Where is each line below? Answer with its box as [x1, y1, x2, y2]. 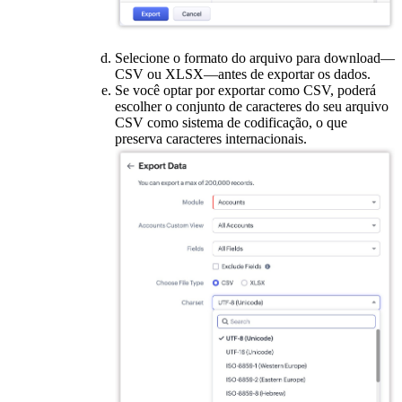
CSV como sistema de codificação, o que [115, 115, 347, 131]
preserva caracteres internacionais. [115, 131, 307, 147]
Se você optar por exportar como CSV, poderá [115, 83, 376, 99]
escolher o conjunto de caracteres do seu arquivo [115, 99, 389, 115]
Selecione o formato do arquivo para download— [115, 50, 395, 66]
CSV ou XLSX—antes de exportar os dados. [115, 66, 371, 83]
